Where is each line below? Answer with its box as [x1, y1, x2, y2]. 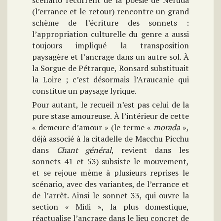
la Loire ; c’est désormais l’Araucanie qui [32, 74, 189, 85]
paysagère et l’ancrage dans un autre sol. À [32, 51, 189, 62]
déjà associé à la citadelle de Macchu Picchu [32, 133, 189, 144]
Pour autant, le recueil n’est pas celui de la [32, 99, 189, 110]
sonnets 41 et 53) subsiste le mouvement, [32, 155, 189, 167]
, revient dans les [111, 144, 189, 155]
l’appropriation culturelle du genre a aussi [32, 28, 189, 39]
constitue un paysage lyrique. [32, 85, 137, 96]
